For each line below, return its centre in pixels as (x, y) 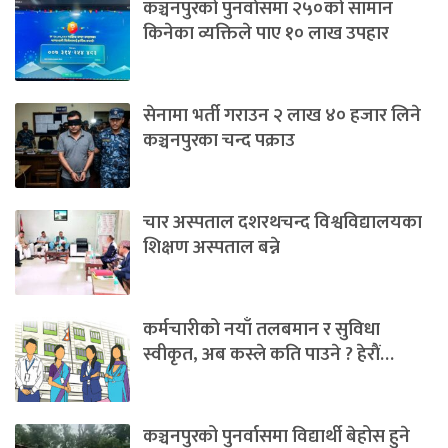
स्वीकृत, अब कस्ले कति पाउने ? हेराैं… (268, 355)
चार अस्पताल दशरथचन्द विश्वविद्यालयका (282, 223)
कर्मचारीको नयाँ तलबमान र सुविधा (261, 330)
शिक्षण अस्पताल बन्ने (211, 248)
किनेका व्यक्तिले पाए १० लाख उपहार (266, 34)
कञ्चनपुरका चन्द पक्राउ (219, 141)
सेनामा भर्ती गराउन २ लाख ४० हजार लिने (282, 116)
